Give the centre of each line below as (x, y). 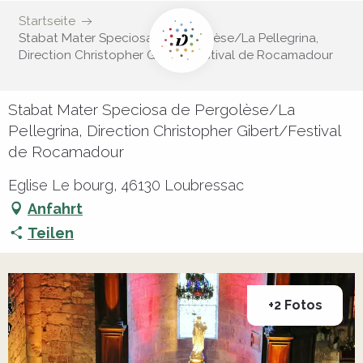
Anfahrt (55, 208)
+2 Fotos (295, 305)
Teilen (51, 233)
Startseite (47, 21)
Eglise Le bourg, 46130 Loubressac (126, 185)
